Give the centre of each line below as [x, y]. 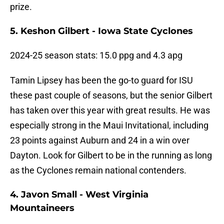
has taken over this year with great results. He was [110, 110]
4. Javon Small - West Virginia [79, 195]
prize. [21, 7]
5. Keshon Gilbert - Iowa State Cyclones [101, 31]
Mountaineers [42, 208]
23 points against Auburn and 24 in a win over [100, 140]
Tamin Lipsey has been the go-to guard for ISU [101, 80]
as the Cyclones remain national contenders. [98, 170]
